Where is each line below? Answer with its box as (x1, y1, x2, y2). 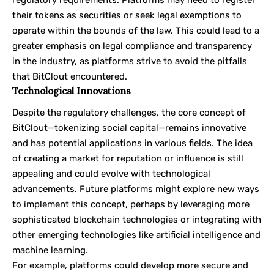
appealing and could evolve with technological (12, 168, 210, 180)
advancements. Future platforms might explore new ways (12, 183, 259, 195)
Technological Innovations (12, 84, 131, 97)
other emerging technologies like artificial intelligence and (12, 229, 261, 241)
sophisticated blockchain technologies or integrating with (12, 214, 261, 226)
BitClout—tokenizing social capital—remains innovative (12, 122, 246, 134)
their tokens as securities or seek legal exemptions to (12, 9, 242, 21)
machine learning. (12, 245, 88, 256)
